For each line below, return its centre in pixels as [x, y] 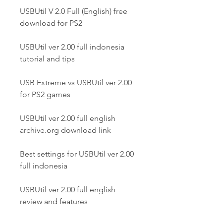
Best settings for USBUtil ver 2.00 [77, 154]
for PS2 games [45, 94]
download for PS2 [51, 23]
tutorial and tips [47, 59]
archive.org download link [65, 130]
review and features [54, 201]
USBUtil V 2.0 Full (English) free [74, 11]
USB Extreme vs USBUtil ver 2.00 [76, 83]
